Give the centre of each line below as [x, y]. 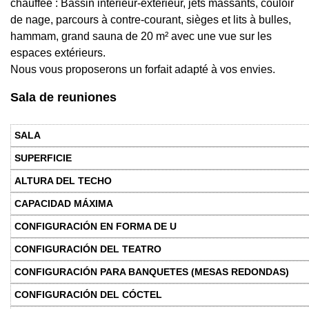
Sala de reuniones [63, 98]
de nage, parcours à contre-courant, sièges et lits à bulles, [151, 20]
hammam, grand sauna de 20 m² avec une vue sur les [141, 37]
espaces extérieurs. [58, 53]
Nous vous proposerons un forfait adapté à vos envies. [143, 70]
